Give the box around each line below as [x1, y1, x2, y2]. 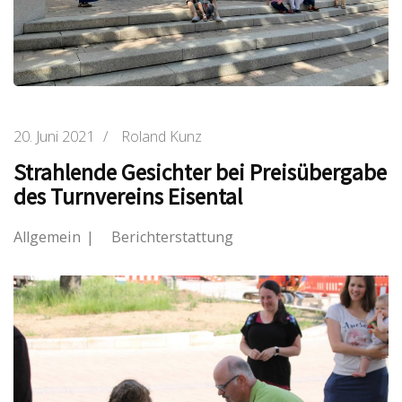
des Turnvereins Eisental [13, 181, 242, 211]
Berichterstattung [111, 226, 233, 247]
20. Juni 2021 [13, 126, 94, 146]
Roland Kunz [121, 126, 202, 146]
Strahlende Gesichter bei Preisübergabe [13, 157, 387, 187]
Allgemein [13, 226, 81, 247]
